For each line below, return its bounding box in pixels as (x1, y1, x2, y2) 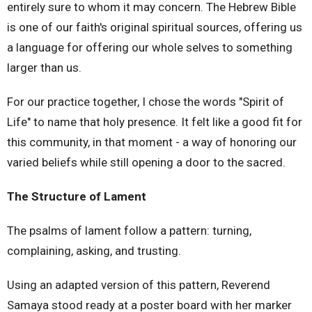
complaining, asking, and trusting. (7, 244, 181, 258)
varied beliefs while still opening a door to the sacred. (7, 155, 286, 169)
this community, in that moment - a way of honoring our (7, 135, 297, 149)
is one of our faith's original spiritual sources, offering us (7, 20, 302, 34)
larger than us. (7, 61, 81, 75)
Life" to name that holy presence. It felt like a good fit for (7, 115, 302, 129)
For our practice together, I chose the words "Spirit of (7, 95, 284, 109)
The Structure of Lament (7, 189, 146, 203)
